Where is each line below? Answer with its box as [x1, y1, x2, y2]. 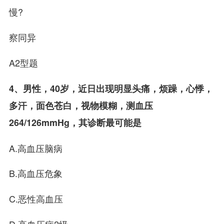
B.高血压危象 [8, 166, 62, 180]
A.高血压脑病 [8, 141, 62, 154]
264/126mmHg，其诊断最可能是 [8, 115, 141, 129]
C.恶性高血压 [8, 192, 63, 205]
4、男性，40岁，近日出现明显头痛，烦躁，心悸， [8, 81, 213, 95]
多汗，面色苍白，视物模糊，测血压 [8, 98, 153, 112]
